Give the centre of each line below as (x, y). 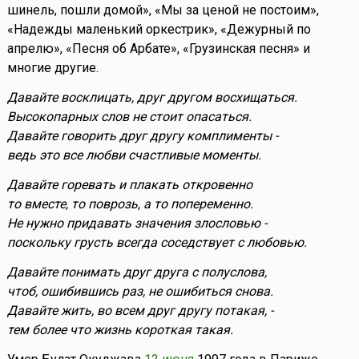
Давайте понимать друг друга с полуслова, (137, 272)
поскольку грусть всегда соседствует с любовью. (157, 243)
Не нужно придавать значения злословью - (137, 224)
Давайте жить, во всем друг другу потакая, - (140, 311)
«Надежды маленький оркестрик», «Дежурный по (159, 30)
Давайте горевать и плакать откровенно (129, 185)
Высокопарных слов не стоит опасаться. (129, 117)
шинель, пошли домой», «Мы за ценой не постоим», (163, 10)
